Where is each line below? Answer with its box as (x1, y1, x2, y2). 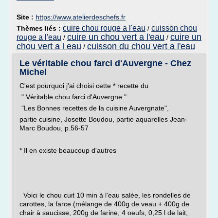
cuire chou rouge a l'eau (63, 24, 145, 32)
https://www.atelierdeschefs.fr (36, 13, 126, 21)
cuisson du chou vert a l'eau (87, 41, 195, 51)
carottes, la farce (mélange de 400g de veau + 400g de (19, 200, 189, 208)
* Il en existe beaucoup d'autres (19, 146, 116, 154)
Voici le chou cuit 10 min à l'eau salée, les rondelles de (19, 191, 191, 199)
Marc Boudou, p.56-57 (19, 124, 89, 132)
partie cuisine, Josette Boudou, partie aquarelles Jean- (19, 115, 187, 123)
